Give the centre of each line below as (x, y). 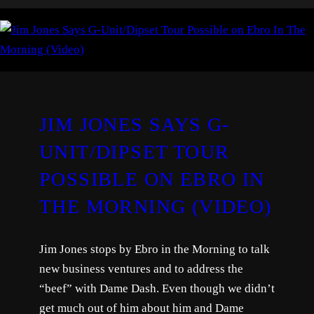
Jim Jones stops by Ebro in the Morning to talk (155, 249)
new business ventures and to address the (141, 268)
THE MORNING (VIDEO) (156, 206)
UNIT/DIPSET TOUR (135, 151)
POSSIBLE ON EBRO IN (152, 179)
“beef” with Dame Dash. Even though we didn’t (157, 288)
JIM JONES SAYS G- (135, 124)
